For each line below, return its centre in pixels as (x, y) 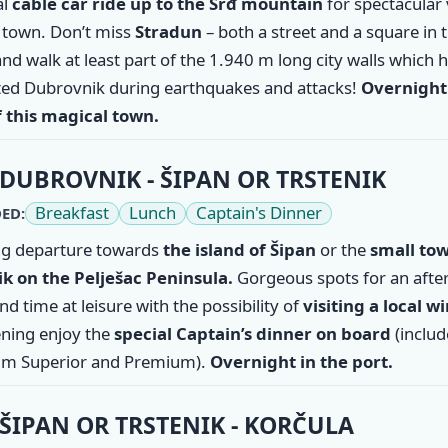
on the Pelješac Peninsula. (124, 277)
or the (342, 249)
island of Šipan (255, 249)
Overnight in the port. (301, 361)
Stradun (170, 31)
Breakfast (71, 213)
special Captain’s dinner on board (250, 333)
